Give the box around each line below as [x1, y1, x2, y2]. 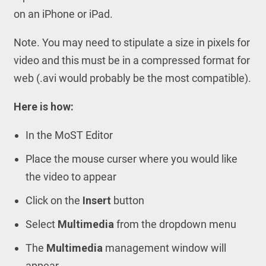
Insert [82, 194, 111, 207]
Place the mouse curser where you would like [25, 153, 237, 165]
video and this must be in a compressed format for [13, 54, 250, 66]
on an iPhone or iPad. [13, 8, 113, 20]
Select [25, 218, 58, 230]
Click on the [25, 194, 83, 207]
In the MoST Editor [25, 129, 113, 141]
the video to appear [25, 170, 116, 183]
